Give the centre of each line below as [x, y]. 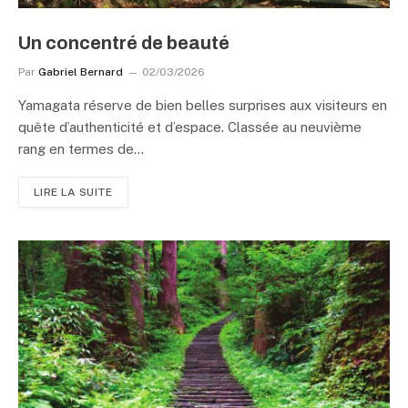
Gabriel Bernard [81, 72]
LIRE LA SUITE [73, 192]
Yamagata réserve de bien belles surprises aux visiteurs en [203, 105]
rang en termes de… [81, 149]
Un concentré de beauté [124, 43]
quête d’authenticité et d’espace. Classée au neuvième [190, 127]
